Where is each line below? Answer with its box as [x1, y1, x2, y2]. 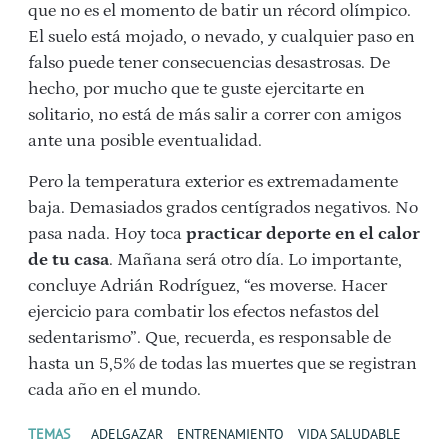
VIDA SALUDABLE [298, 425, 401, 444]
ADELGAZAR [91, 425, 163, 444]
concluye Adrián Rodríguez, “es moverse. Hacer [28, 276, 387, 297]
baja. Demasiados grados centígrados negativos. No [28, 198, 418, 219]
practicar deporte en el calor [186, 224, 420, 245]
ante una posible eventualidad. [28, 131, 262, 152]
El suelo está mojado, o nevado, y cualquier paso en [28, 27, 415, 48]
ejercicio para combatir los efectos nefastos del [28, 302, 379, 323]
